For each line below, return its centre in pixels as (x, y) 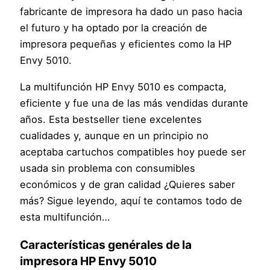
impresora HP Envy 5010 (89, 261)
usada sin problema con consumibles (108, 168)
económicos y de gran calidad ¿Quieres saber (128, 184)
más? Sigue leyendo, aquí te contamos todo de (131, 200)
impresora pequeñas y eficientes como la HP (126, 44)
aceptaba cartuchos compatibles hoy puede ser (133, 152)
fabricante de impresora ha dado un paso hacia (131, 12)
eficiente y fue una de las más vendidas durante (134, 103)
